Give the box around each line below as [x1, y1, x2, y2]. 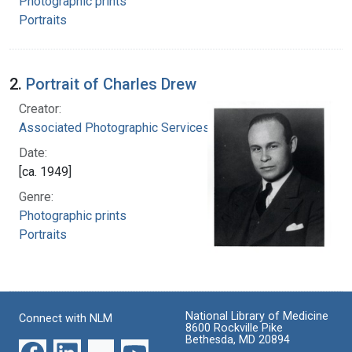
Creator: [19, 101, 61, 116]
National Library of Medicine [185, 310, 328, 324]
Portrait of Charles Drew [26, 74, 196, 93]
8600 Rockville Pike [185, 321, 283, 335]
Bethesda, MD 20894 [185, 333, 290, 347]
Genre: [19, 189, 53, 204]
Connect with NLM [19, 312, 112, 326]
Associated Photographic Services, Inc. [19, 119, 234, 135]
